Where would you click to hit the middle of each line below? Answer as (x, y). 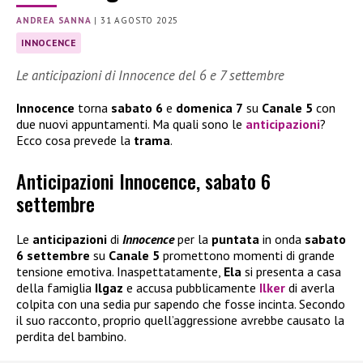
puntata (235, 239)
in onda (282, 239)
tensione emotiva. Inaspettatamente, (120, 272)
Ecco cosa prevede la (75, 140)
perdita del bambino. (71, 337)
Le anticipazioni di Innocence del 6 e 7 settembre (150, 75)
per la (193, 239)
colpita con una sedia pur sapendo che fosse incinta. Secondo (181, 304)
